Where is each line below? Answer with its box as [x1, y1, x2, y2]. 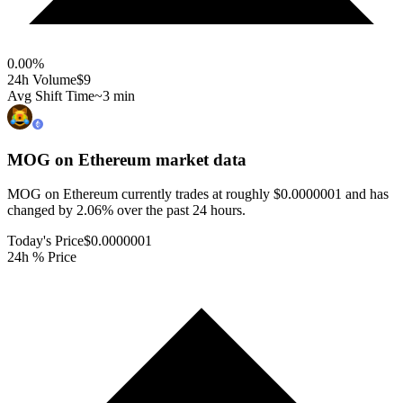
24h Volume [7, 71, 76, 87]
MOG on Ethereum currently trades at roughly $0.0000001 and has [7, 186, 389, 202]
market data [151, 149, 246, 169]
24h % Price [7, 249, 76, 265]
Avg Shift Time [7, 87, 94, 103]
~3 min [94, 87, 135, 103]
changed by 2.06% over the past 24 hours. [7, 202, 246, 219]
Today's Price [7, 233, 84, 249]
